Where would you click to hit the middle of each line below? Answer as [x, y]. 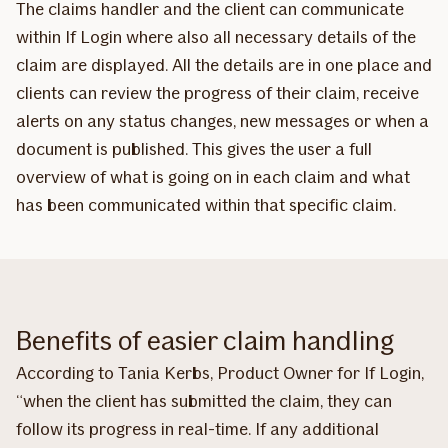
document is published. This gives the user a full [194, 148]
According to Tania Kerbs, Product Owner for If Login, [220, 372]
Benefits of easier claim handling [205, 340]
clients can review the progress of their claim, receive [217, 92]
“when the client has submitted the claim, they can [204, 400]
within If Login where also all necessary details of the [216, 36]
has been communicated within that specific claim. [206, 204]
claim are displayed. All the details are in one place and [224, 64]
